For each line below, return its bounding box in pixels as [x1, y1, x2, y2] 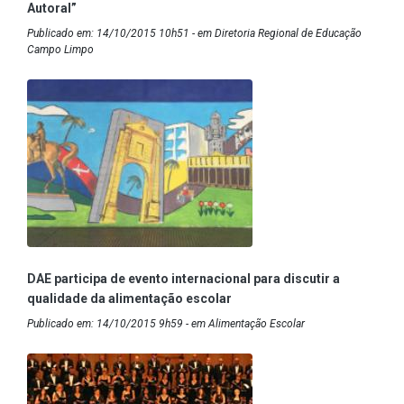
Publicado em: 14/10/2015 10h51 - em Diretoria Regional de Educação [27, 27, 362, 41]
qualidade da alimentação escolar [27, 291, 232, 307]
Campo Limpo [27, 43, 94, 57]
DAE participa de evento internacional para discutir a [27, 271, 340, 287]
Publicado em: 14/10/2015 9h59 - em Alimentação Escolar [27, 317, 305, 331]
